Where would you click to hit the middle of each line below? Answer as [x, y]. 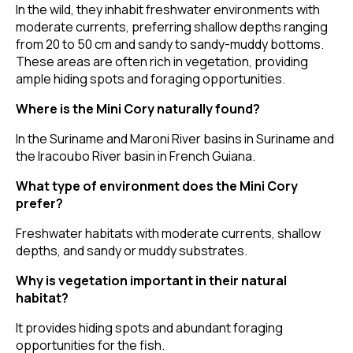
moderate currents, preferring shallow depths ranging [172, 27]
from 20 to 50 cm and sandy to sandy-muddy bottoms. [170, 45]
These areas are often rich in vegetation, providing [162, 62]
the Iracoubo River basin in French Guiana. [136, 156]
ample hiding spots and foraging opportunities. [150, 79]
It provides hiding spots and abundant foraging [149, 328]
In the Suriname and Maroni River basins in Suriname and [175, 139]
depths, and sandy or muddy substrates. [132, 251]
